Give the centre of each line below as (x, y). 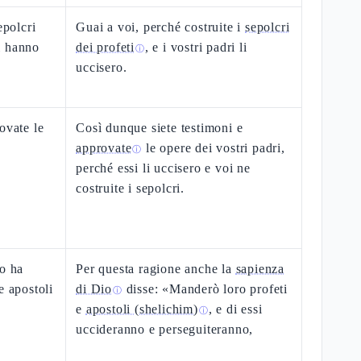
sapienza (260, 269)
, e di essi (235, 309)
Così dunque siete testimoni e (160, 128)
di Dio (94, 289)
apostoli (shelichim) (142, 309)
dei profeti (106, 47)
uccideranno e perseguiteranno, (165, 329)
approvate (104, 148)
